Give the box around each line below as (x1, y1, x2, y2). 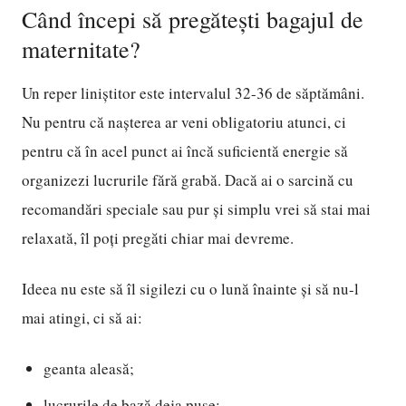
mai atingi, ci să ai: (22, 307, 142, 328)
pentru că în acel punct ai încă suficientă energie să (22, 140, 348, 161)
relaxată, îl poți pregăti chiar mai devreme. (22, 227, 294, 248)
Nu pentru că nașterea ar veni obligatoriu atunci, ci (22, 111, 346, 132)
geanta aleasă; (43, 358, 134, 379)
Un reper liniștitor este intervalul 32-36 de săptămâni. (22, 82, 364, 103)
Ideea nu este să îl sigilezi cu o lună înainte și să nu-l (22, 278, 359, 299)
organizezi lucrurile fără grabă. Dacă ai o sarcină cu (22, 169, 353, 190)
